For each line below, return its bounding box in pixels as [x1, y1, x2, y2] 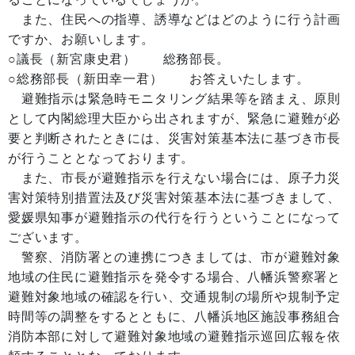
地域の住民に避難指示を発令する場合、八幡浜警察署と [8, 270, 341, 284]
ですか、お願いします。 [8, 32, 155, 46]
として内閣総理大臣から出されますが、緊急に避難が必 [8, 112, 341, 125]
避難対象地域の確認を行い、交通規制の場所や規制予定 [8, 290, 341, 303]
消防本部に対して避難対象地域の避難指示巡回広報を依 [8, 330, 341, 343]
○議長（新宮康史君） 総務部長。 [8, 52, 230, 66]
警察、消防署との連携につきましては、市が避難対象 [8, 250, 341, 264]
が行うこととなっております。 [8, 151, 195, 165]
